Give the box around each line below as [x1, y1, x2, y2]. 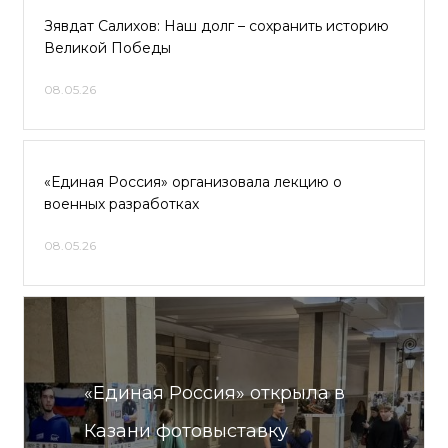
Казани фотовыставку [84, 420, 288, 442]
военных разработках [44, 195, 199, 213]
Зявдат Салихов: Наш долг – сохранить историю [44, 17, 389, 35]
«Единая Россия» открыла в [84, 382, 345, 404]
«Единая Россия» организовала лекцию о [44, 173, 342, 191]
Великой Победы [44, 39, 171, 57]
